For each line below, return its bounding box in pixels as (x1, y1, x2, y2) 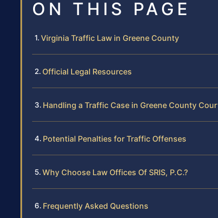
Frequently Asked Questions (43, 201, 148, 211)
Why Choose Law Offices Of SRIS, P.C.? (42, 167, 188, 178)
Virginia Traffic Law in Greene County (41, 33, 179, 43)
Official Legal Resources (42, 67, 132, 77)
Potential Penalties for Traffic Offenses (43, 134, 186, 144)
